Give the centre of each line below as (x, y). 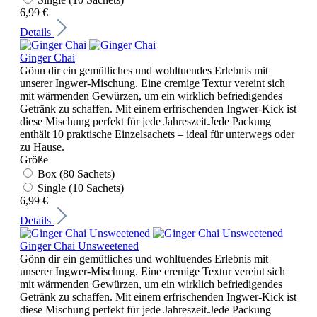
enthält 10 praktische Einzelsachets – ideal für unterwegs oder (157, 134)
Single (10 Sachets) (81, 188)
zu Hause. (42, 146)
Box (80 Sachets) (76, 173)
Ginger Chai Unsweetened (79, 246)
